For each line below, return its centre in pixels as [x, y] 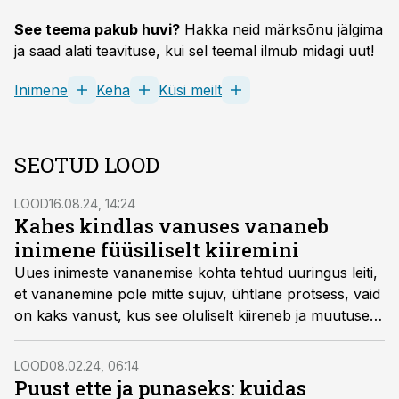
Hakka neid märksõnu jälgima [281, 29]
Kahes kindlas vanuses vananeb [171, 226]
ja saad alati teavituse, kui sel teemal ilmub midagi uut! [194, 51]
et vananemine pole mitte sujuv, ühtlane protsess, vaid [197, 294]
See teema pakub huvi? [97, 29]
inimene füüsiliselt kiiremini [157, 250]
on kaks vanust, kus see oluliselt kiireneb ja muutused [196, 315]
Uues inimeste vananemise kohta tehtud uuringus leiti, [196, 273]
